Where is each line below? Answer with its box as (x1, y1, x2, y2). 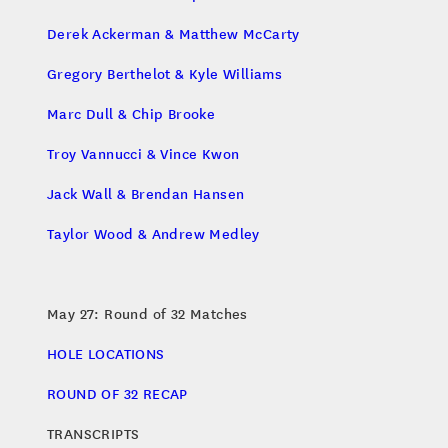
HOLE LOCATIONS (47, 343, 165, 364)
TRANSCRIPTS (47, 423, 140, 444)
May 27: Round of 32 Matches (47, 303, 248, 324)
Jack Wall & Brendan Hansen (47, 183, 245, 204)
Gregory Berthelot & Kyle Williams (47, 63, 283, 84)
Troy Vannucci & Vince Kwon (47, 143, 240, 164)
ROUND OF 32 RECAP (47, 383, 188, 404)
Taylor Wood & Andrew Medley (47, 223, 260, 244)
